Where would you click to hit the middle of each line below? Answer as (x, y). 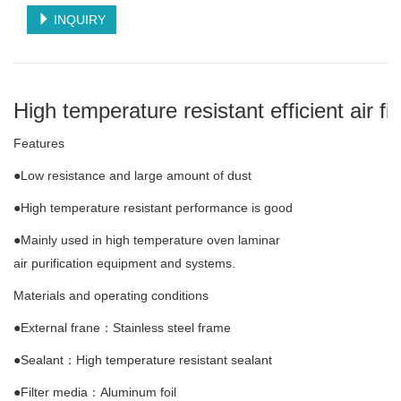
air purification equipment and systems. (124, 263)
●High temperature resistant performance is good (153, 207)
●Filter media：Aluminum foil (95, 392)
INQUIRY (78, 19)
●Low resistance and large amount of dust (132, 175)
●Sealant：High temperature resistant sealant (143, 359)
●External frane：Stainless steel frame (122, 327)
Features (39, 143)
